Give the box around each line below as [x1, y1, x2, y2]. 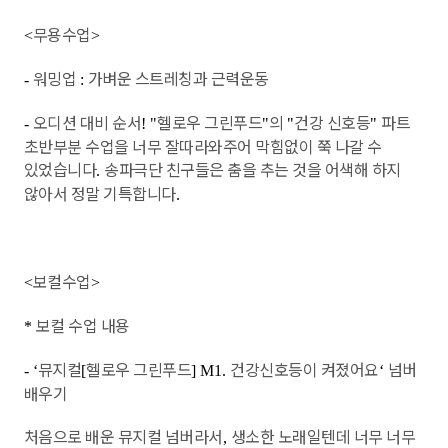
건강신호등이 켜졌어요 [230, 357, 379, 382]
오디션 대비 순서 [32, 110, 142, 135]
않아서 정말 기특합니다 [23, 181, 176, 206]
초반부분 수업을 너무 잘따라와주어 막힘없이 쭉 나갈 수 [23, 134, 382, 159]
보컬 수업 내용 [35, 313, 130, 338]
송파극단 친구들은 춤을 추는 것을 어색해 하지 [104, 157, 401, 182]
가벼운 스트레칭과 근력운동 [87, 66, 269, 91]
